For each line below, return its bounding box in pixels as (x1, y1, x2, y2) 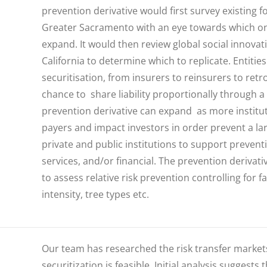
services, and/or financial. (42, 154, 156, 167)
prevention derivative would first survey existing (42, 4, 259, 17)
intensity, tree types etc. (42, 188, 149, 201)
